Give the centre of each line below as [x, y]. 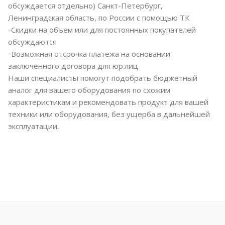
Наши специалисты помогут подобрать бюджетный [103, 78]
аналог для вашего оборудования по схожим [89, 90]
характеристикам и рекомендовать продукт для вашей [108, 102]
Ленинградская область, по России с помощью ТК [99, 18]
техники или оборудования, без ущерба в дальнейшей [109, 114]
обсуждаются [32, 42]
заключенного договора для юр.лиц [73, 66]
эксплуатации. [33, 126]
